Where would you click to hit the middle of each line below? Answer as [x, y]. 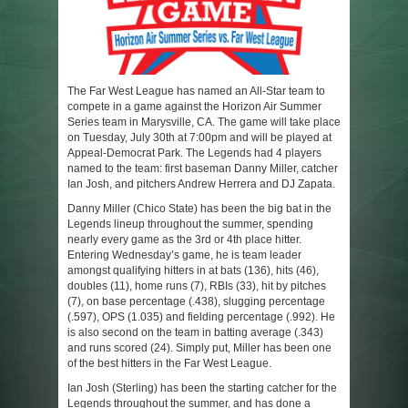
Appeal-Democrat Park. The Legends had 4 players [194, 153]
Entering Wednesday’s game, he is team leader [184, 255]
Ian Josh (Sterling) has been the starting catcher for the [202, 388]
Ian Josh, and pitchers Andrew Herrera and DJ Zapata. [201, 184]
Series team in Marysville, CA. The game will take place [204, 122]
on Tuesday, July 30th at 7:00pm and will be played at [199, 138]
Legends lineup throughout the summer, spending [190, 224]
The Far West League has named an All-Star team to [196, 92]
